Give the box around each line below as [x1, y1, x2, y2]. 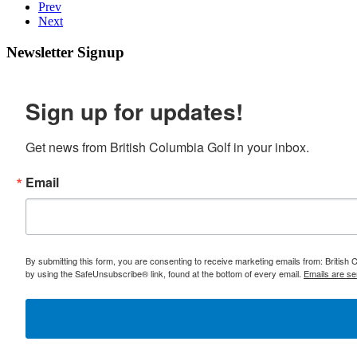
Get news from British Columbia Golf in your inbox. [25, 138, 309, 157]
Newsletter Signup [6, 43, 124, 61]
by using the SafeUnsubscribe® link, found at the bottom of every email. [25, 267, 304, 280]
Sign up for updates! [25, 95, 243, 128]
